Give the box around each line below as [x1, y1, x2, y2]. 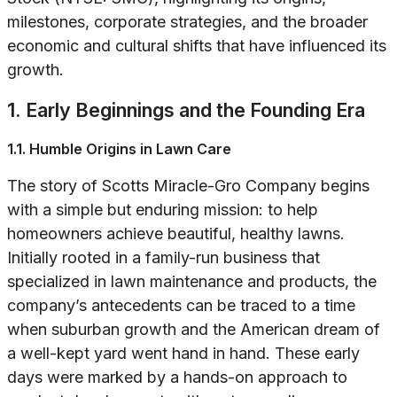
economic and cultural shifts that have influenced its [7, 36, 386, 56]
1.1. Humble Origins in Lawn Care [7, 140, 231, 159]
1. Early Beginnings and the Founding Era [7, 98, 365, 122]
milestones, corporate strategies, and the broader [7, 12, 368, 32]
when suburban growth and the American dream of [7, 320, 380, 339]
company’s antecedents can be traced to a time [7, 296, 355, 315]
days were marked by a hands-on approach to [7, 368, 347, 387]
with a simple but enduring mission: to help [7, 200, 318, 220]
